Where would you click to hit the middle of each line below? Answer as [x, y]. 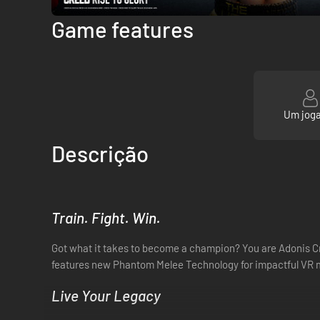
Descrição [100, 153]
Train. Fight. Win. [106, 217]
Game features [122, 29]
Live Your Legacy [106, 295]
